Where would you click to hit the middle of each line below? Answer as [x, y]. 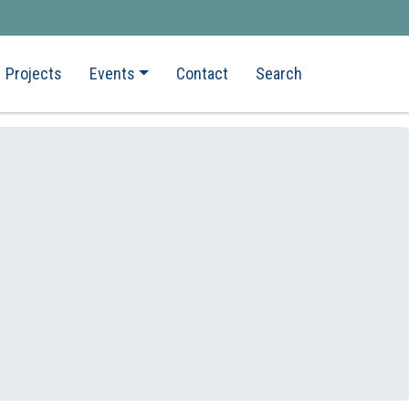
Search [279, 73]
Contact [202, 73]
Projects [33, 73]
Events [112, 73]
